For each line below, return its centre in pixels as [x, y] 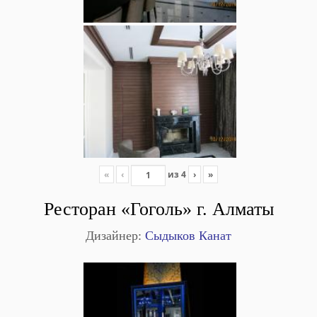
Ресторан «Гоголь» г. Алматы [158, 209]
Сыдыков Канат [186, 235]
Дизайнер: [114, 235]
